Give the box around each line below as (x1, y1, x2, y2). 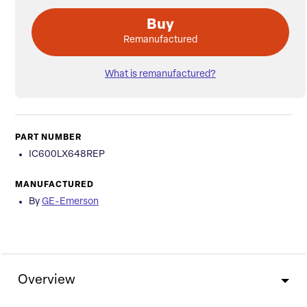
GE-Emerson (42, 197, 99, 208)
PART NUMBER (15, 134, 82, 143)
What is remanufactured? (105, 69, 216, 80)
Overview (18, 274, 75, 288)
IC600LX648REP (29, 149, 105, 160)
